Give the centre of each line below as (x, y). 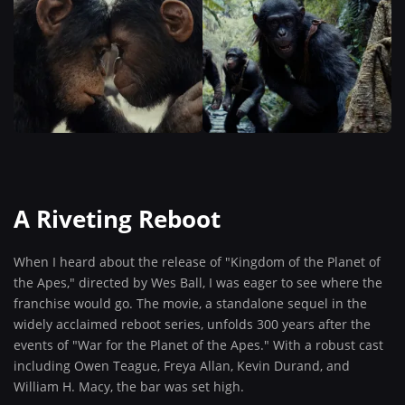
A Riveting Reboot (117, 219)
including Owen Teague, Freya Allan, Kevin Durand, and (182, 366)
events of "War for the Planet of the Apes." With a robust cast (198, 345)
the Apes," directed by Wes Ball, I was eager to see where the (198, 283)
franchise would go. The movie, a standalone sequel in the (190, 303)
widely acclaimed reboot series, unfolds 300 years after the (192, 324)
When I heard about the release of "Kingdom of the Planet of (197, 262)
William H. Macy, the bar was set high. (129, 386)
